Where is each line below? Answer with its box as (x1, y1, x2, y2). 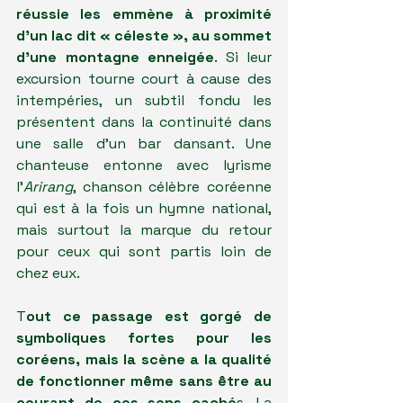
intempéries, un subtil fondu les (16, 91, 272, 111)
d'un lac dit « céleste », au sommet (16, 26, 272, 46)
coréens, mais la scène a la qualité (16, 350, 272, 370)
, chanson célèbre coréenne (73, 177, 272, 197)
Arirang (23, 177, 73, 197)
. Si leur (214, 48, 272, 67)
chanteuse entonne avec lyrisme (16, 156, 272, 175)
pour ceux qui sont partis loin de (16, 242, 272, 262)
